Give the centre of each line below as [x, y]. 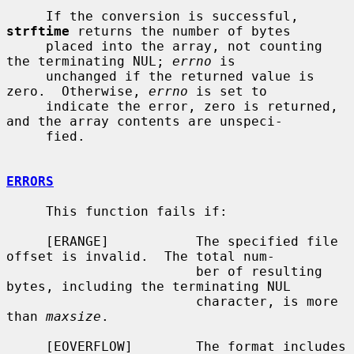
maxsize [73, 316]
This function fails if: [26, 211]
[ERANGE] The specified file [26, 241]
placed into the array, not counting [26, 46]
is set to [228, 91]
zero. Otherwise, [77, 91]
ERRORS [30, 181]
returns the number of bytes [180, 31]
